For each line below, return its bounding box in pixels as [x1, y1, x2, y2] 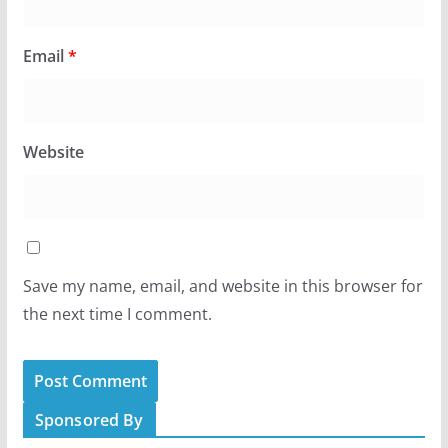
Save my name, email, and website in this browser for [22, 274, 423, 297]
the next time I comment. [22, 302, 212, 325]
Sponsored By [34, 408, 144, 431]
